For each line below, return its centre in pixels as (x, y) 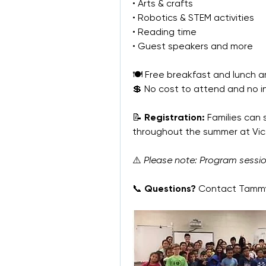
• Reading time (164, 32)
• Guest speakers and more (193, 46)
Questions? (170, 189)
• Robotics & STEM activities (193, 18)
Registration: (175, 117)
